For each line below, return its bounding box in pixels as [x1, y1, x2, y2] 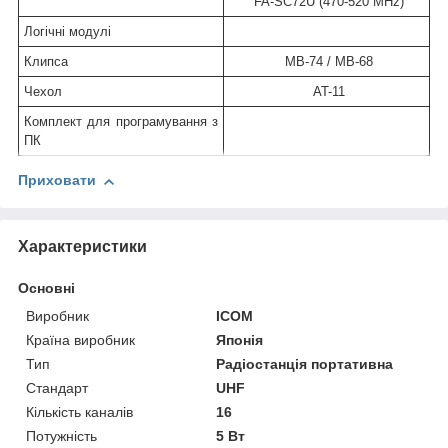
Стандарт [26, 379, 88, 396]
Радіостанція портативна [216, 355, 394, 372]
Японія [216, 331, 264, 348]
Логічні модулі [24, 24, 111, 40]
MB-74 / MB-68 [280, 54, 373, 70]
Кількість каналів [26, 403, 133, 420]
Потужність [26, 427, 97, 444]
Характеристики [18, 237, 147, 255]
